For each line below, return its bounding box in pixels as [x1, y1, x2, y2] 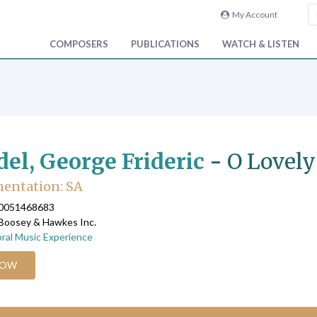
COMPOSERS [50, 38, 108, 50]
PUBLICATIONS [131, 38, 200, 50]
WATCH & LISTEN [222, 38, 299, 50]
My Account [229, 9, 277, 20]
